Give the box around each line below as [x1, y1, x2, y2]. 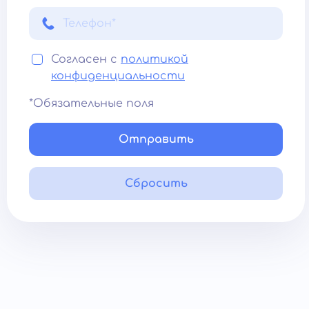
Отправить [118, 133, 194, 146]
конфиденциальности [51, 70, 185, 82]
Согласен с [51, 53, 121, 66]
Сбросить [124, 177, 188, 190]
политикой [121, 53, 188, 66]
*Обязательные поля [29, 97, 154, 110]
